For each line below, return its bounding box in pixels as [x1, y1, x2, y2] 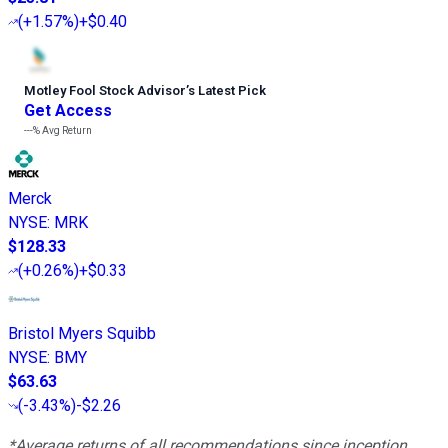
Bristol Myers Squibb [8, 324, 156, 344]
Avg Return [40, 125, 92, 137]
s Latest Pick [188, 83, 266, 99]
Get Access [24, 101, 112, 121]
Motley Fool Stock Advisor [24, 83, 186, 99]
